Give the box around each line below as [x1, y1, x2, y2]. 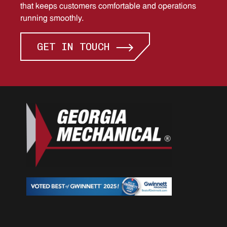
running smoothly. [20, 15, 84, 23]
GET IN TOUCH [37, 41, 110, 53]
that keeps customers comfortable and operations [20, 3, 196, 11]
